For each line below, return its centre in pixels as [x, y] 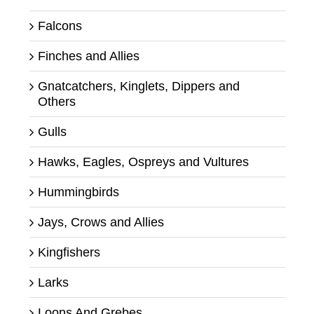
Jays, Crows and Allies [101, 222]
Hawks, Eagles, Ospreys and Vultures [143, 162]
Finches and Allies [89, 56]
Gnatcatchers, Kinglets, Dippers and [139, 86]
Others [57, 101]
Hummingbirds [78, 192]
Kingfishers [69, 252]
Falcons [60, 26]
